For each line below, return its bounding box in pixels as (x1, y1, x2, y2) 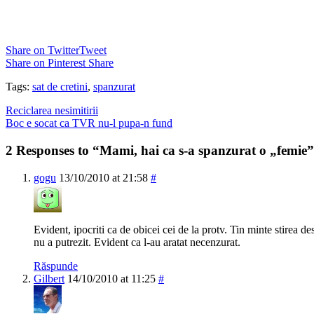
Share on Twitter (6, 44, 79, 57)
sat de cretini (32, 81, 88, 93)
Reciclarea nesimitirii (6, 104, 98, 117)
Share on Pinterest (6, 57, 86, 69)
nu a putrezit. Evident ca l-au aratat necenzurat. (34, 235, 240, 248)
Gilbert (34, 272, 64, 285)
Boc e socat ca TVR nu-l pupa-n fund (6, 117, 172, 130)
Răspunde (34, 259, 78, 272)
